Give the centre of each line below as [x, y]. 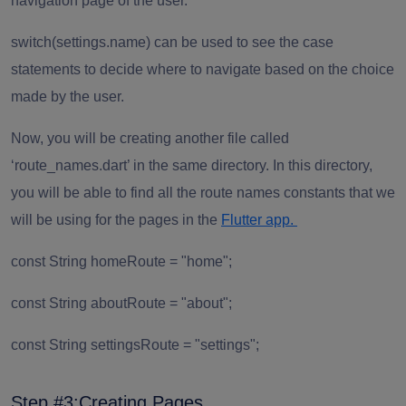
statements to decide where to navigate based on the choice [203, 69]
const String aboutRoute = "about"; [121, 303]
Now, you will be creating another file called [150, 138]
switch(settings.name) [82, 42]
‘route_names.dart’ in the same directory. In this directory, [192, 165]
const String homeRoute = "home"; [121, 261]
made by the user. [68, 96]
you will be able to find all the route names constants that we [203, 192]
